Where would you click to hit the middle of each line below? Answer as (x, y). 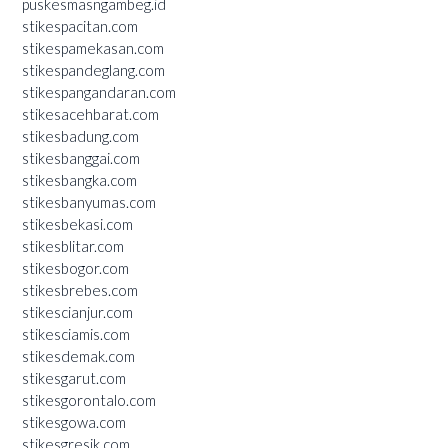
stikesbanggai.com (81, 157)
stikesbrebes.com (80, 289)
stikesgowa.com (74, 421)
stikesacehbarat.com (90, 113)
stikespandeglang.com (93, 69)
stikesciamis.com (76, 333)
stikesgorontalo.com (89, 399)
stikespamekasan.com (93, 47)
